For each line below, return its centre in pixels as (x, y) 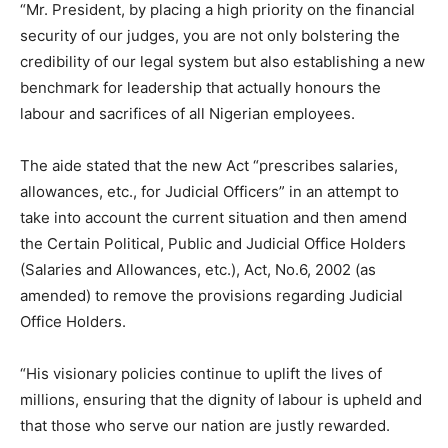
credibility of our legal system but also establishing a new (222, 62)
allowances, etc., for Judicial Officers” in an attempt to (209, 192)
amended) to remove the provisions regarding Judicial (211, 296)
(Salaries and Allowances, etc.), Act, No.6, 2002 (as (198, 270)
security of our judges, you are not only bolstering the (210, 36)
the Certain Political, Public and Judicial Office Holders (213, 244)
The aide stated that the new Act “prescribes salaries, (209, 166)
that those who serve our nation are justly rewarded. (205, 426)
